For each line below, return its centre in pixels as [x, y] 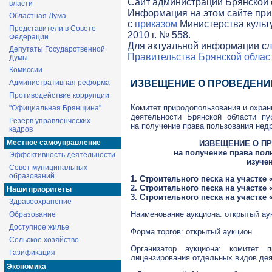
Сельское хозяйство [44, 240]
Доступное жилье [39, 227]
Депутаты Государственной [57, 49]
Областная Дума [38, 16]
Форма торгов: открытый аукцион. [192, 231]
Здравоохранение [40, 202]
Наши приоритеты [39, 189]
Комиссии [26, 70]
